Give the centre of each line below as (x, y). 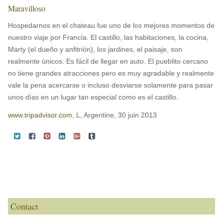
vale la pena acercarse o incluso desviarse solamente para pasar (111, 85)
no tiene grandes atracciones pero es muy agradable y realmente (111, 73)
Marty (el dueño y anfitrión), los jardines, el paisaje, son (95, 49)
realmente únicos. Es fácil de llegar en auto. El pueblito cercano (108, 61)
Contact (24, 206)
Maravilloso (27, 8)
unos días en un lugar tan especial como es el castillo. (93, 97)
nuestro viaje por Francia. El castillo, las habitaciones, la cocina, (108, 37)
